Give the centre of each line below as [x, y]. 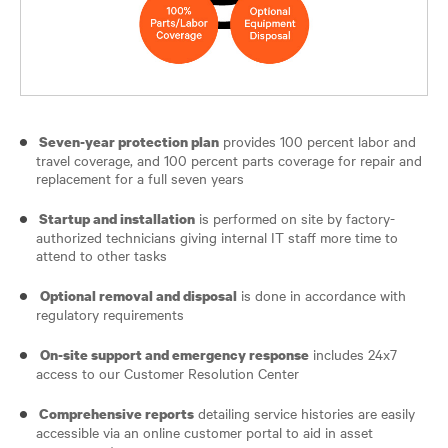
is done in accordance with [321, 294]
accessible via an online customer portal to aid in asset [204, 431]
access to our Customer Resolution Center [167, 372]
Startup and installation [115, 218]
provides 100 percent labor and [317, 140]
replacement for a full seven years [140, 177]
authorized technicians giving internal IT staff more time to [217, 236]
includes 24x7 [353, 353]
